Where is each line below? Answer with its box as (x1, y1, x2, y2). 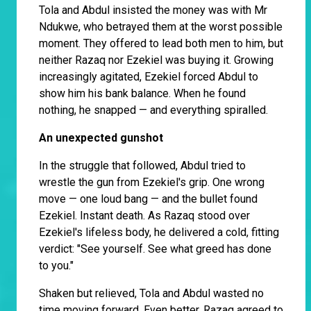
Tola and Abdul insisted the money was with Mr (39, 3, 267, 17)
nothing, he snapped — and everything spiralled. (39, 103, 268, 117)
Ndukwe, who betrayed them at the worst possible (39, 20, 283, 34)
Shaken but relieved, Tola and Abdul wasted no (39, 287, 264, 301)
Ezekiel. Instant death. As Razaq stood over (39, 209, 250, 223)
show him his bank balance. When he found (39, 87, 246, 101)
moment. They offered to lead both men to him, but (39, 37, 283, 51)
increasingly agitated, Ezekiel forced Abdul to (39, 70, 258, 84)
